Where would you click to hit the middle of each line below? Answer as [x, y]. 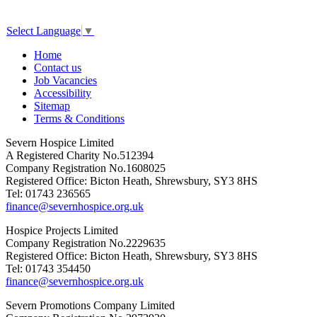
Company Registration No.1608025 [86, 168]
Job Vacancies [65, 80]
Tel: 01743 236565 [48, 193]
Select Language [44, 30]
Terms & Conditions [79, 118]
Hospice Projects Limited [62, 230]
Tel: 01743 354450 [48, 268]
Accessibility [63, 93]
